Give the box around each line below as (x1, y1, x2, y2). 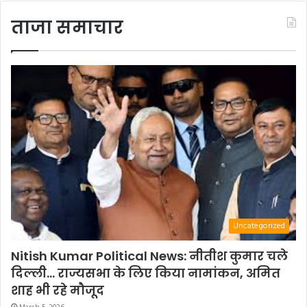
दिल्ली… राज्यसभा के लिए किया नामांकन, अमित (11, 264, 280, 282)
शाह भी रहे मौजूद (11, 281, 104, 299)
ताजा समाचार (11, 14, 123, 40)
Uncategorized (233, 219, 285, 233)
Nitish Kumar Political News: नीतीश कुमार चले (11, 247, 288, 265)
